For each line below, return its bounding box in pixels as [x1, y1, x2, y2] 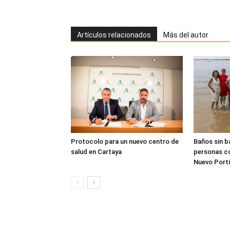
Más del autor [163, 30, 208, 39]
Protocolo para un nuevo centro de [71, 137, 179, 145]
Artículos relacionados [77, 30, 151, 39]
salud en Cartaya [71, 147, 122, 156]
